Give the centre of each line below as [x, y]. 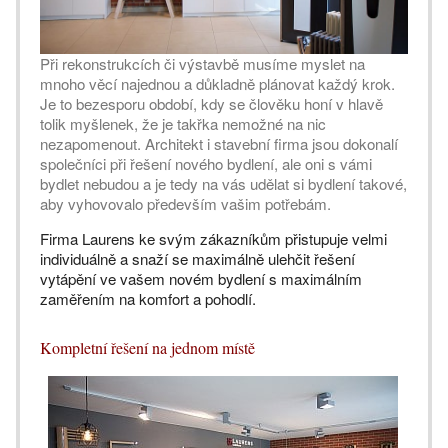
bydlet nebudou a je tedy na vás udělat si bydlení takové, [223, 184]
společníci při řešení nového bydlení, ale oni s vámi [206, 164]
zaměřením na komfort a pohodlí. [148, 299]
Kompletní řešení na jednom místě [147, 348]
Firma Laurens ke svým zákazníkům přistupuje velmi [213, 239]
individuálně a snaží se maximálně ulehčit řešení [197, 259]
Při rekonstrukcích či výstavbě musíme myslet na [202, 64]
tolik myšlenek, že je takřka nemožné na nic [183, 124]
